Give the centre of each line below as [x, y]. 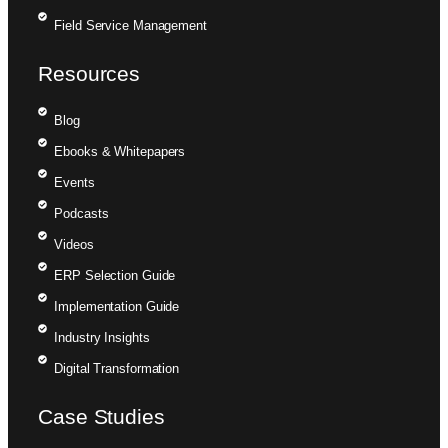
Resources [89, 73]
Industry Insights [102, 337]
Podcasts [81, 213]
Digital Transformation [117, 368]
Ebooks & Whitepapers [120, 151]
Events [74, 182]
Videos [74, 244]
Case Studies [101, 416]
